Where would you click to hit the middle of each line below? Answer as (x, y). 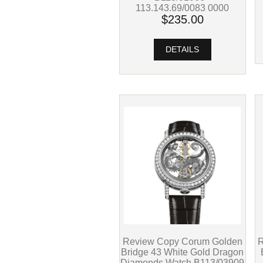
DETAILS (183, 50)
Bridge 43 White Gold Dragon (183, 252)
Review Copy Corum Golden (182, 242)
